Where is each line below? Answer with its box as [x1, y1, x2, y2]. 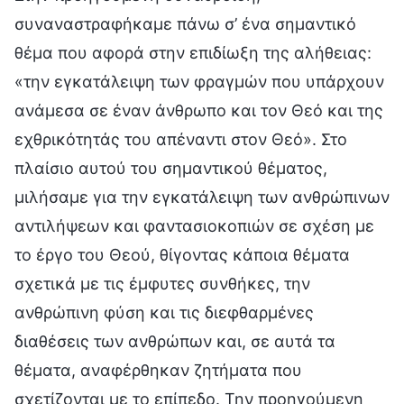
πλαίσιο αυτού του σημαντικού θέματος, [14, 158, 327, 178]
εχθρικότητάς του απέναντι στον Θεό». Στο [14, 129, 347, 149]
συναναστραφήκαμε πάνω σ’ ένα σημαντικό [14, 14, 356, 33]
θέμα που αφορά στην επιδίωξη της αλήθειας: [14, 42, 372, 62]
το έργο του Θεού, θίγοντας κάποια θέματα [14, 244, 350, 264]
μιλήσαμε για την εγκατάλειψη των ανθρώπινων [14, 187, 390, 207]
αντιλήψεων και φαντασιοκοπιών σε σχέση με [14, 216, 374, 235]
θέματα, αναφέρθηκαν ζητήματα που [14, 360, 302, 380]
